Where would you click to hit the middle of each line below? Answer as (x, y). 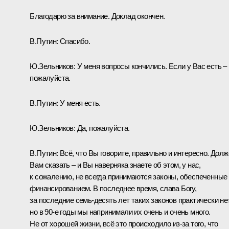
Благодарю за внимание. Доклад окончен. (97, 16)
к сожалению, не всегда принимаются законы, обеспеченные (129, 176)
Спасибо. (75, 41)
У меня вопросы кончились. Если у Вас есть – (152, 66)
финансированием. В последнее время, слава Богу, (113, 188)
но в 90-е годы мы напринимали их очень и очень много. (120, 212)
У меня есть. (80, 103)
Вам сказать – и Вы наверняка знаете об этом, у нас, (115, 165)
